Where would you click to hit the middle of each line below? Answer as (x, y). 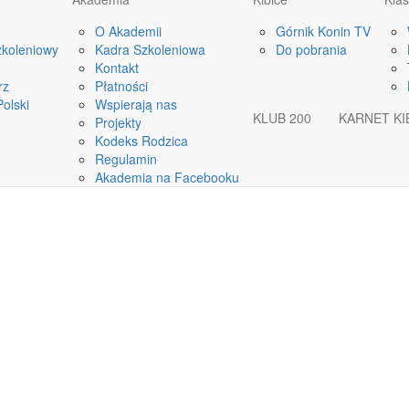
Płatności (121, 86)
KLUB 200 (282, 118)
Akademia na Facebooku (167, 177)
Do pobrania (311, 49)
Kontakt (117, 68)
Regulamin (126, 159)
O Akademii (128, 31)
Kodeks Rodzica (142, 141)
